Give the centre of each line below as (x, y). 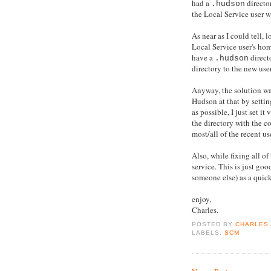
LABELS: (208, 232)
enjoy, (201, 199)
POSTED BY (214, 224)
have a (203, 58)
